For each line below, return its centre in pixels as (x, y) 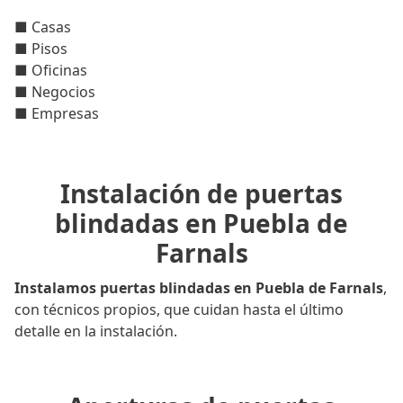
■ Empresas (57, 114)
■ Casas (43, 27)
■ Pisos (41, 49)
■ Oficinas (51, 71)
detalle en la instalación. (96, 331)
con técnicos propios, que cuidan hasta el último (179, 310)
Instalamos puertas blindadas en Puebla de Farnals (199, 288)
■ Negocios (55, 92)
